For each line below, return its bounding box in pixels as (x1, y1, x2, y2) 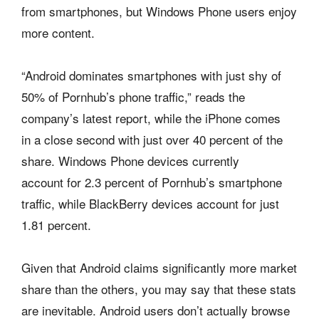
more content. (21, 23, 95, 41)
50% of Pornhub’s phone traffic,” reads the (21, 87, 245, 105)
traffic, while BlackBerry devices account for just (21, 194, 279, 212)
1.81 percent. (21, 215, 91, 234)
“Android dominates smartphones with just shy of (21, 66, 281, 84)
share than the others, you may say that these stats (21, 279, 296, 298)
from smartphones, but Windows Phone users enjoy (21, 1, 297, 20)
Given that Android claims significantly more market (21, 258, 297, 276)
